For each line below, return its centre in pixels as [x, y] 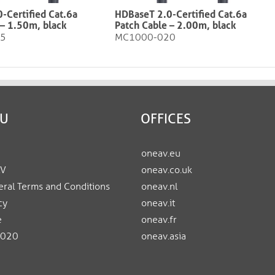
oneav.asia [164, 236]
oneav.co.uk [167, 170]
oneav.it [158, 203]
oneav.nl [159, 186]
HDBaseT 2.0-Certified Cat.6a [180, 14]
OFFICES [166, 118]
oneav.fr [159, 219]
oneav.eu [161, 153]
